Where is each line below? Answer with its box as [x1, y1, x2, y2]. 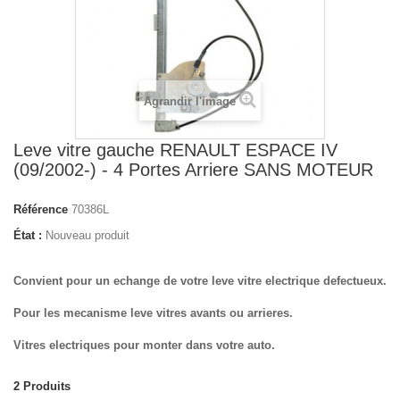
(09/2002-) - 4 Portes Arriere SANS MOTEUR [13, 160, 373, 179]
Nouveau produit [46, 229, 129, 242]
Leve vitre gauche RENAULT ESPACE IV [13, 140, 337, 160]
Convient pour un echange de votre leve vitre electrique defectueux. [13, 274, 387, 287]
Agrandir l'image [144, 95, 236, 108]
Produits [23, 379, 71, 393]
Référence [13, 203, 68, 216]
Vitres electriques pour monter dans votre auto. [13, 338, 275, 352]
